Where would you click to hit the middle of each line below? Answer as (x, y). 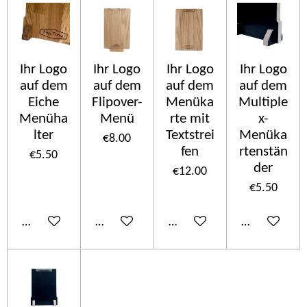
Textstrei (190, 135)
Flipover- (117, 102)
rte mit (190, 119)
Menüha (44, 119)
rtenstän (263, 151)
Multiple (263, 102)
